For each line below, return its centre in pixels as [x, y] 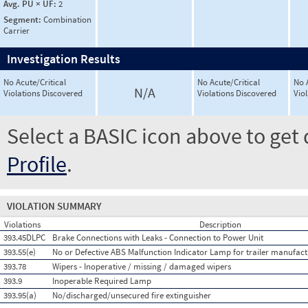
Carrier [16, 30]
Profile [37, 164]
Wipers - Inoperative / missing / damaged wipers [142, 266]
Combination [67, 19]
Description [220, 224]
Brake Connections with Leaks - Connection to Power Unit [158, 238]
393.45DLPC [24, 238]
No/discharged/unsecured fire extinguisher [132, 295]
